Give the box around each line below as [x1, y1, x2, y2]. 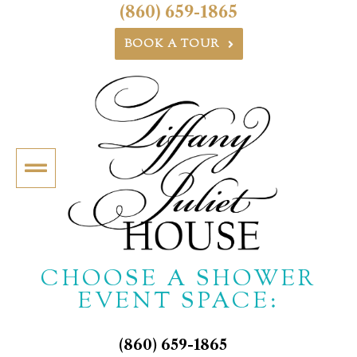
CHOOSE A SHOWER [41, 264, 316, 296]
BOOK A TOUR [124, 37, 220, 53]
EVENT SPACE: [78, 286, 279, 319]
